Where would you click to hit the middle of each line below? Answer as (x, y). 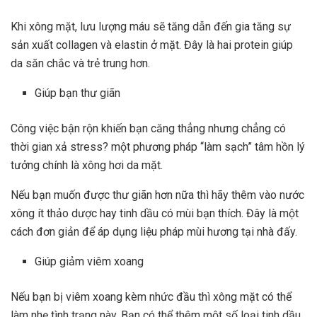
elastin (130, 45)
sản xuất (32, 45)
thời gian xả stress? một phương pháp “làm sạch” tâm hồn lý (158, 147)
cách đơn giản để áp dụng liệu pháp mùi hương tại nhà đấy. (154, 232)
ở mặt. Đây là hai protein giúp (220, 45)
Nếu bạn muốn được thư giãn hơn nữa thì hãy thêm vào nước (157, 195)
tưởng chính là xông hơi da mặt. (87, 166)
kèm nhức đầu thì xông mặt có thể (207, 297)
